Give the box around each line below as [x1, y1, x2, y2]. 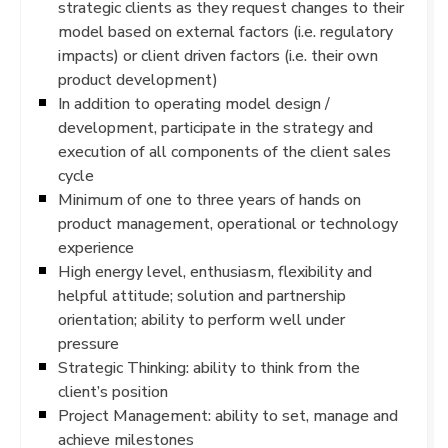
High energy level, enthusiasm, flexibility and [58, 262, 372, 281]
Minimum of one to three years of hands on [58, 190, 361, 209]
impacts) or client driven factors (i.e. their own [58, 46, 378, 65]
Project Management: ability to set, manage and [58, 406, 398, 425]
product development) [58, 70, 218, 89]
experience [58, 238, 134, 257]
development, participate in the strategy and [58, 118, 373, 137]
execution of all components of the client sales [58, 142, 391, 161]
